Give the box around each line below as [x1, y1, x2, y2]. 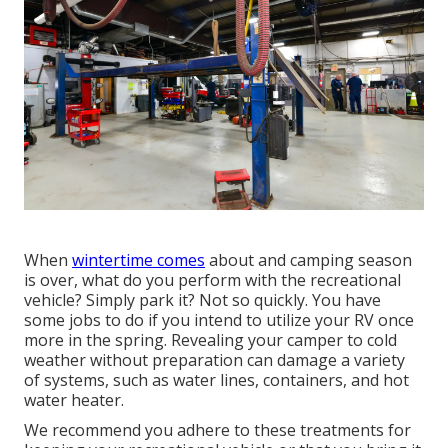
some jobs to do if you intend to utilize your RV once [24, 309, 414, 332]
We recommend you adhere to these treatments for [24, 419, 411, 442]
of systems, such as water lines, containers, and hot [24, 369, 409, 392]
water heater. [24, 389, 124, 412]
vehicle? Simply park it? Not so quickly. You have [24, 289, 381, 312]
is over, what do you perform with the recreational [24, 269, 401, 292]
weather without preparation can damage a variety [24, 349, 405, 372]
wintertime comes [72, 249, 205, 272]
